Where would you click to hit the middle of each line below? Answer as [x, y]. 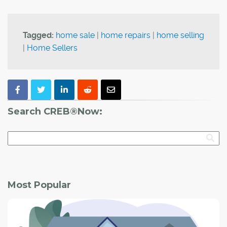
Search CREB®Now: [55, 111]
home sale [75, 35]
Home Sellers [52, 48]
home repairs [126, 35]
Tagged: [38, 35]
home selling [180, 35]
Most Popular [39, 185]
